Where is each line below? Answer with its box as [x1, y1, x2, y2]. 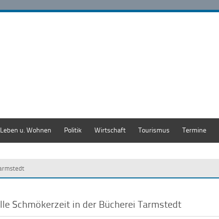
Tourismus [138, 125, 170, 134]
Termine [182, 125, 206, 134]
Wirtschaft [94, 125, 126, 134]
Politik [64, 125, 82, 134]
